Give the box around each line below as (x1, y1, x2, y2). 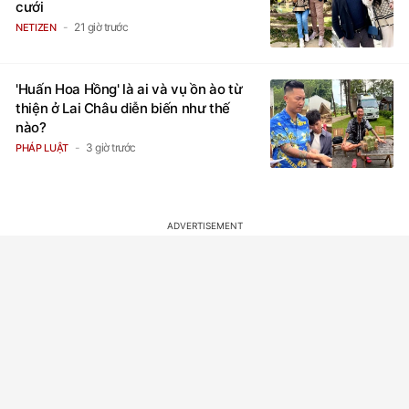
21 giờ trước (74, 19, 129, 34)
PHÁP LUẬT (16, 141, 68, 154)
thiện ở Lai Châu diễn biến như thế (16, 99, 231, 117)
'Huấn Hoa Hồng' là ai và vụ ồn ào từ (16, 79, 243, 98)
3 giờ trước (86, 140, 136, 154)
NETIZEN (16, 20, 57, 34)
